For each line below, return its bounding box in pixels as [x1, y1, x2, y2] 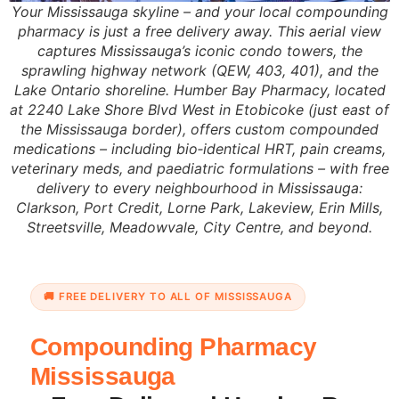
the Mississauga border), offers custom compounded [20, 119, 379, 138]
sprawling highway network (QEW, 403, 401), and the [20, 61, 379, 79]
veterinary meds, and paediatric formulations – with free [10, 159, 389, 177]
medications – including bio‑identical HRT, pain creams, [13, 139, 386, 158]
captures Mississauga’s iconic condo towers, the [37, 41, 362, 60]
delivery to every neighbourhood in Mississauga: [37, 178, 362, 197]
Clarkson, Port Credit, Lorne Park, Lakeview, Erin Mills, [16, 198, 383, 216]
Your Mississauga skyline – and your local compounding [11, 2, 388, 20]
